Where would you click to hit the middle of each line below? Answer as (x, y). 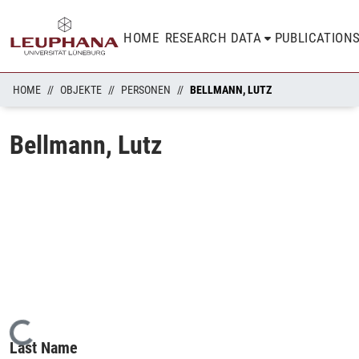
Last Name (44, 347)
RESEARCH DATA (214, 38)
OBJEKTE (81, 90)
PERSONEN (146, 90)
